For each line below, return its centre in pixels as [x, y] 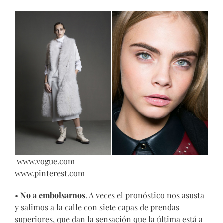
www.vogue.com [97, 161]
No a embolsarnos [53, 195]
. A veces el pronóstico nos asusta [145, 195]
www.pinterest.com [50, 173]
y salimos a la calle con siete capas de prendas [97, 207]
